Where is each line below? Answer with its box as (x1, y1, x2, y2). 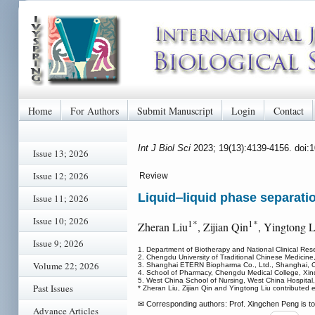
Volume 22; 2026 (33, 259, 99, 272)
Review (139, 171, 168, 181)
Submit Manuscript (137, 103, 213, 117)
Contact (274, 103, 304, 117)
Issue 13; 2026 (33, 147, 89, 160)
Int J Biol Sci (138, 142, 193, 153)
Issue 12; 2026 (33, 169, 89, 182)
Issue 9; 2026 (33, 237, 84, 250)
